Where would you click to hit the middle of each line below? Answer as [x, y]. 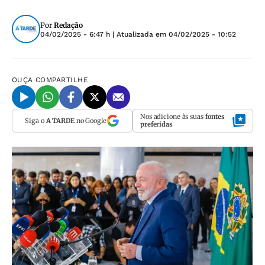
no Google [90, 120]
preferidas [156, 124]
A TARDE [60, 120]
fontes [215, 117]
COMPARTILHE [62, 80]
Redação [68, 25]
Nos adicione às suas [173, 117]
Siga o [35, 120]
